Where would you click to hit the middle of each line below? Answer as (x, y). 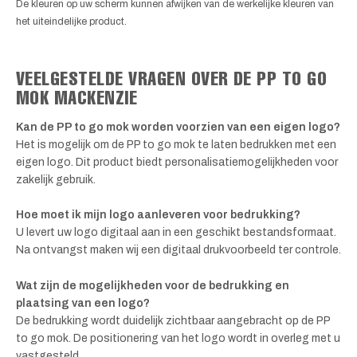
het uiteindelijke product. (71, 21)
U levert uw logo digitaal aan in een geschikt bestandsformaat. (176, 233)
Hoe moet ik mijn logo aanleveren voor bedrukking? (158, 215)
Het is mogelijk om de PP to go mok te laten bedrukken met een (176, 144)
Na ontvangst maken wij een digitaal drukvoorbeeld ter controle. (178, 250)
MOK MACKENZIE (77, 97)
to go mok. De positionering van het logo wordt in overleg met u (178, 338)
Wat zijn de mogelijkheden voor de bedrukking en (153, 285)
